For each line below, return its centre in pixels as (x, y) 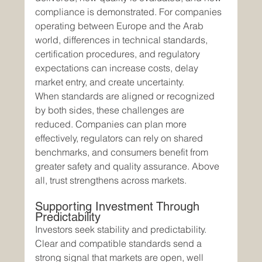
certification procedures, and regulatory (119, 54)
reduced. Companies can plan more (112, 124)
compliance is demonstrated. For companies (130, 12)
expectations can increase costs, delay (118, 68)
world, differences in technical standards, (123, 40)
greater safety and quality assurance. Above (129, 166)
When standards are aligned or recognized (126, 96)
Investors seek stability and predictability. (122, 230)
